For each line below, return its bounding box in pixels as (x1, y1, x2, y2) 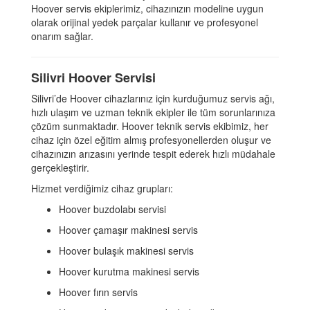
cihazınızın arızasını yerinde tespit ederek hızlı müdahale (31, 147, 275, 161)
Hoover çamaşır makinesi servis (59, 223, 198, 237)
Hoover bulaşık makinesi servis (59, 244, 194, 258)
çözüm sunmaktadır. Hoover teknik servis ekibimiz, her (31, 119, 268, 134)
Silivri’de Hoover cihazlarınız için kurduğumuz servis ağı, (31, 91, 275, 106)
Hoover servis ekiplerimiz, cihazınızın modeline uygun (31, 1, 264, 16)
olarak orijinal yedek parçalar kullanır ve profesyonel (31, 15, 258, 30)
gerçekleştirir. (31, 161, 89, 175)
